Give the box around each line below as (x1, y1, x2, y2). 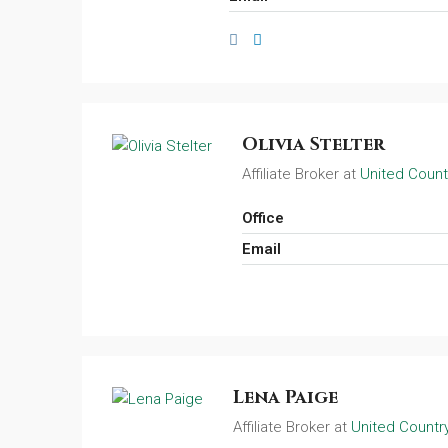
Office (242, 209, 284, 227)
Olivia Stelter (242, 132, 385, 157)
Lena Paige (233, 385, 338, 410)
